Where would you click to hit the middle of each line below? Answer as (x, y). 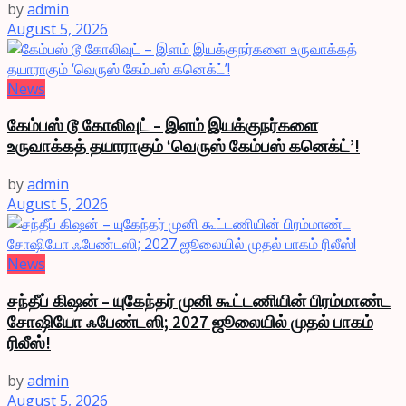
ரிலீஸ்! (29, 343)
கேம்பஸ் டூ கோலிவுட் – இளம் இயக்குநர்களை (163, 126)
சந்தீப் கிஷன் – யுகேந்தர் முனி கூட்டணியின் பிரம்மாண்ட (199, 301)
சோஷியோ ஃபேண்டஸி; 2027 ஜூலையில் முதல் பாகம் (190, 322)
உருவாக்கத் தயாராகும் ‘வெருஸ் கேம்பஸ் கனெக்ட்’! (184, 147)
